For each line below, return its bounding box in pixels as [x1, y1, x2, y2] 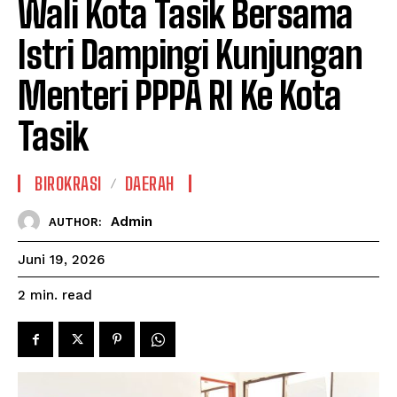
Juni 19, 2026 [18, 252, 105, 269]
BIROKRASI [35, 173, 102, 194]
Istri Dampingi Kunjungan [18, 33, 362, 77]
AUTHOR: [49, 214, 102, 229]
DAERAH [124, 173, 175, 194]
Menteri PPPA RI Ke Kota [18, 74, 341, 118]
